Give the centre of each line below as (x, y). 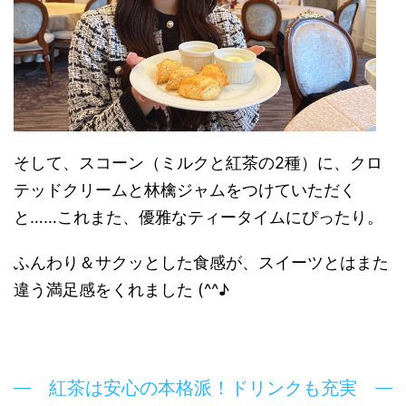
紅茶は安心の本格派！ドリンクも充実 (203, 387)
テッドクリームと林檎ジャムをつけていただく (185, 189)
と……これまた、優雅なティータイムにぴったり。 (198, 217)
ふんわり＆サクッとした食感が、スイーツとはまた (201, 262)
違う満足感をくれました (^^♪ (121, 289)
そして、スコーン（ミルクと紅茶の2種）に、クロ (198, 162)
